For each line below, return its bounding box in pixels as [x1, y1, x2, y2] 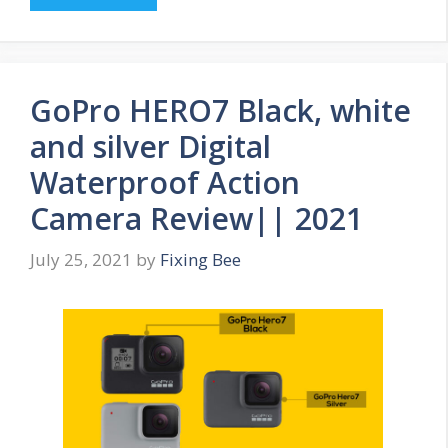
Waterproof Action [30, 161, 300, 203]
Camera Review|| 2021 [30, 197, 363, 239]
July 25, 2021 [30, 248, 132, 272]
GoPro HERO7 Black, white [30, 89, 411, 131]
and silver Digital [30, 125, 271, 167]
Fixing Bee [160, 248, 241, 272]
